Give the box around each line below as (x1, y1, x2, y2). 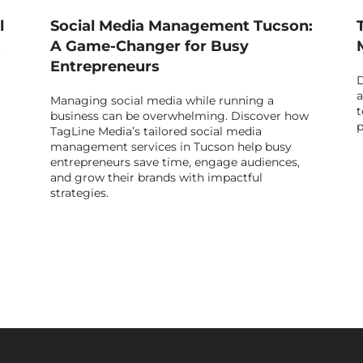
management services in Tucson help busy (50, 139, 292, 155)
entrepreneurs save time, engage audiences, (50, 155, 300, 170)
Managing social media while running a (50, 93, 274, 109)
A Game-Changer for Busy (50, 37, 249, 56)
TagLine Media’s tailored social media (50, 124, 262, 139)
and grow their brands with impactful (50, 170, 263, 186)
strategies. (50, 186, 109, 201)
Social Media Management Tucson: (50, 17, 313, 36)
